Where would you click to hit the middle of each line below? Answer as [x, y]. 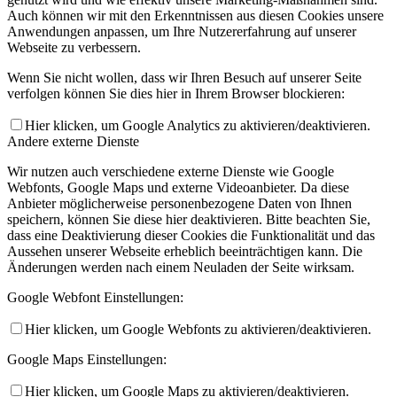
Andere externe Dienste [73, 142]
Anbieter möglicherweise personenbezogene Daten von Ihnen [179, 204]
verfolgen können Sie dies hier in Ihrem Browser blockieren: [176, 94]
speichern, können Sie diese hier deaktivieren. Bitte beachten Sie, [189, 220]
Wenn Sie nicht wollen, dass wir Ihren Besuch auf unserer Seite [184, 78]
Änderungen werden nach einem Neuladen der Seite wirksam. [181, 268]
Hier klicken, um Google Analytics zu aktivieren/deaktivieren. [198, 126]
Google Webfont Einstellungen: [95, 298]
